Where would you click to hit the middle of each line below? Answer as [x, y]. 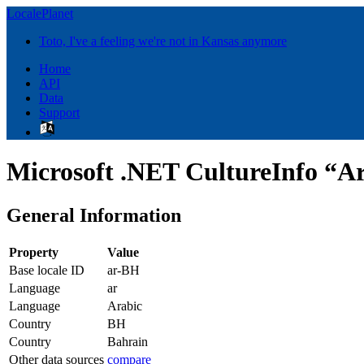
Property [34, 252]
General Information [94, 215]
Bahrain [128, 341]
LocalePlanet [40, 13]
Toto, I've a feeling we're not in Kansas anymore [163, 41]
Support [59, 113]
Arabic [125, 305]
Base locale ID [47, 270]
